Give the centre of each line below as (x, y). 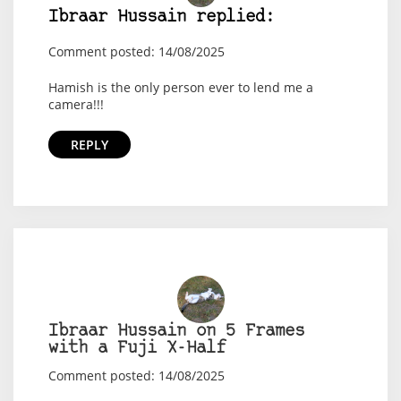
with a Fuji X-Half (137, 349)
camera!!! (76, 105)
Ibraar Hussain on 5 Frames (176, 332)
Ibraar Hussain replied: (161, 18)
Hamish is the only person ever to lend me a (180, 88)
